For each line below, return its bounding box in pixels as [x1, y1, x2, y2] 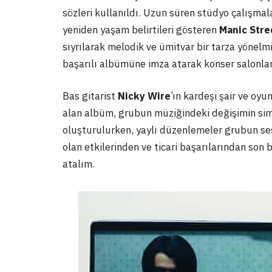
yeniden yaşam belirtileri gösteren [63, 22, 219, 36]
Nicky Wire [118, 89, 171, 103]
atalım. [63, 157, 97, 171]
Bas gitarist [63, 89, 118, 103]
